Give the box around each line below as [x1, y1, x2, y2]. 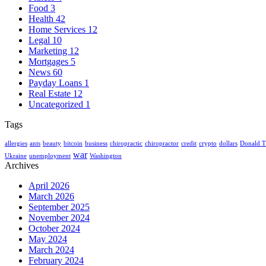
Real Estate [28, 88, 73, 99]
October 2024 [28, 223, 80, 233]
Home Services [28, 24, 88, 34]
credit [181, 140, 197, 147]
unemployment [29, 152, 71, 159]
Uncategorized [28, 99, 85, 109]
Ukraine [5, 152, 27, 159]
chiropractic [110, 140, 142, 147]
